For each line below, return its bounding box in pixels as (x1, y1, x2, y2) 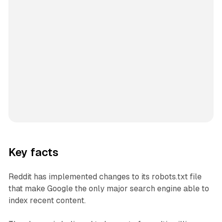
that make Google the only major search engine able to (8, 183, 209, 193)
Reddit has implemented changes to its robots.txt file (8, 171, 202, 181)
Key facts (8, 146, 58, 159)
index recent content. (8, 195, 86, 205)
